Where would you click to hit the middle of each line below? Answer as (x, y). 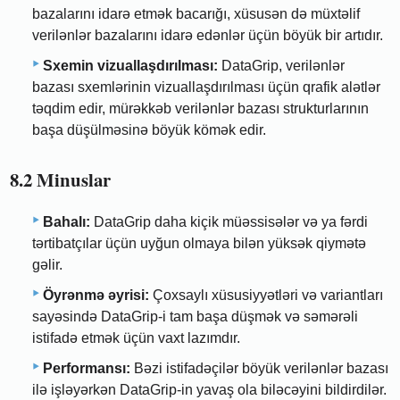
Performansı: (87, 369)
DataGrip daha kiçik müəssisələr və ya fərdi (229, 222)
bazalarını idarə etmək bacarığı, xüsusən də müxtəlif (196, 13)
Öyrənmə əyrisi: (96, 296)
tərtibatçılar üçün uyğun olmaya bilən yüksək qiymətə (199, 244)
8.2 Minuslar (61, 179)
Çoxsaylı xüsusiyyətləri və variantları (266, 296)
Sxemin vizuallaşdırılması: (130, 65)
